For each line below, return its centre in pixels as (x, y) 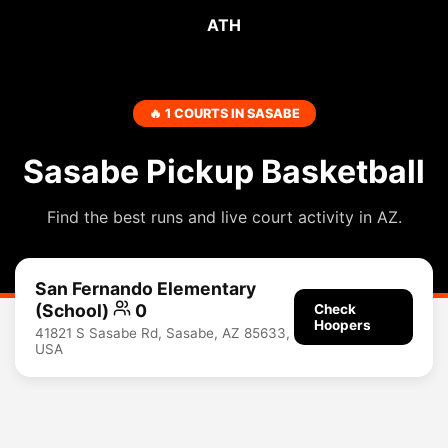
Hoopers (343, 325)
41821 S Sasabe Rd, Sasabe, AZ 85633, (162, 332)
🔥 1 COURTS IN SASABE (224, 113)
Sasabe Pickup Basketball (224, 171)
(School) (74, 310)
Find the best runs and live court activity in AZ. (224, 217)
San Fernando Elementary (145, 288)
